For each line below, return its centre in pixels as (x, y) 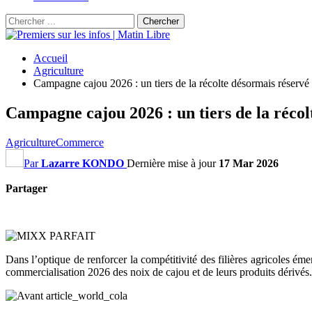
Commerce (80, 142)
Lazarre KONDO (83, 163)
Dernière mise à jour (173, 163)
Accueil (50, 58)
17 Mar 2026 (249, 163)
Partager (26, 188)
